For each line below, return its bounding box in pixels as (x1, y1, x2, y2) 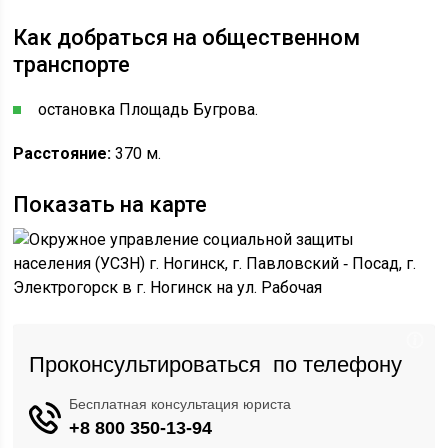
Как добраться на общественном (13, 25, 361, 50)
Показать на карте (13, 192, 208, 217)
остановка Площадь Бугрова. (38, 100, 259, 119)
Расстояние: (13, 144, 116, 163)
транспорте (13, 52, 131, 77)
